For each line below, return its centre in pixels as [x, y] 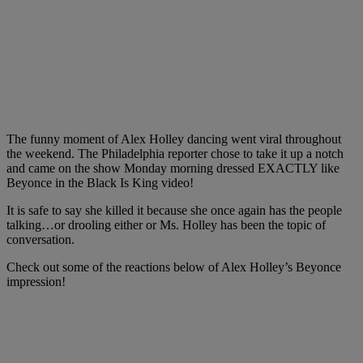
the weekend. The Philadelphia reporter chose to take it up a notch [175, 153]
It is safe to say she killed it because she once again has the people [174, 210]
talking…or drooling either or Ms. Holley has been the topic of [166, 224]
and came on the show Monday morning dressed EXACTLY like [173, 168]
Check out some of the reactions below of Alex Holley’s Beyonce [174, 267]
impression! [36, 281]
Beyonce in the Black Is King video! [100, 182]
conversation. [41, 239]
